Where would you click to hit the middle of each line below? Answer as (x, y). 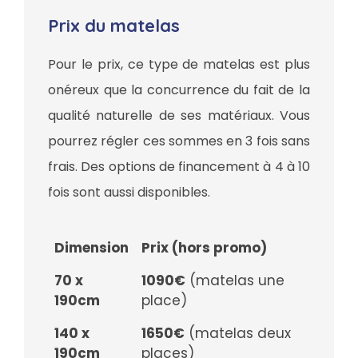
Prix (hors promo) (204, 247)
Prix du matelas (114, 26)
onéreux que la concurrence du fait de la (179, 90)
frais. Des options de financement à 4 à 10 (179, 167)
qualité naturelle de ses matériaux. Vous (179, 116)
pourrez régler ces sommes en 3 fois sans (179, 141)
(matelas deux (238, 333)
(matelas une (235, 280)
